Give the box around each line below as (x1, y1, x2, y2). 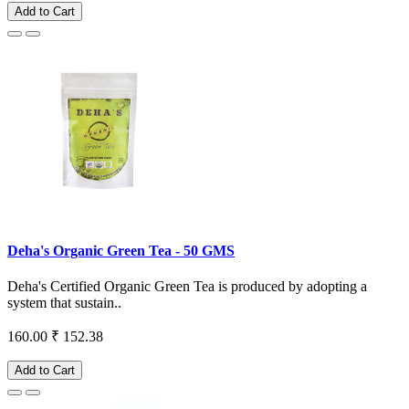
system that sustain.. (7, 295, 121, 311)
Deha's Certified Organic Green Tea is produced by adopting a (7, 278, 367, 295)
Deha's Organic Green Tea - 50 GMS (7, 243, 235, 259)
